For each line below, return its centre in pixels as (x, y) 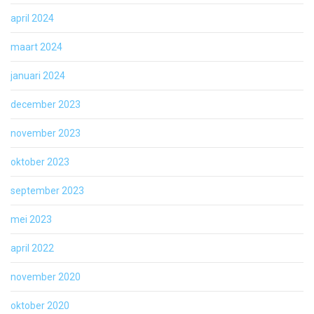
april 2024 (32, 19)
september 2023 (47, 191)
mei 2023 (31, 220)
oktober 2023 (40, 162)
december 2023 (46, 105)
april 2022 (32, 248)
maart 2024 (36, 47)
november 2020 (46, 277)
